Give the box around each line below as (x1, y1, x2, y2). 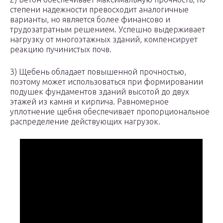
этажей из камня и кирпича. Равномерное (10, 97, 169, 107)
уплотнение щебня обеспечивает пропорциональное (10, 107, 210, 116)
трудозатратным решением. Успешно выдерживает (10, 25, 205, 34)
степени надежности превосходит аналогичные (10, 5, 189, 14)
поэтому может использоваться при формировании (10, 77, 203, 87)
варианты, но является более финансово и (10, 15, 170, 24)
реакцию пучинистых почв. (10, 45, 111, 54)
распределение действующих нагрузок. (10, 117, 160, 126)
